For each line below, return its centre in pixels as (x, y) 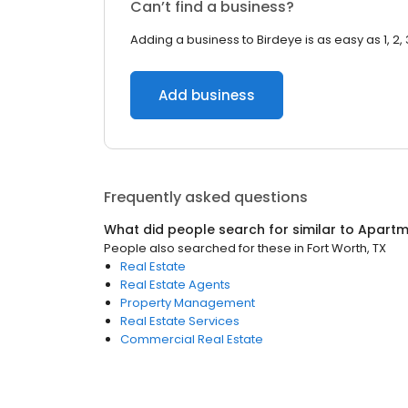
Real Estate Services (180, 321)
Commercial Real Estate (192, 339)
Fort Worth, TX (347, 248)
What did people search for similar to (231, 229)
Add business (207, 95)
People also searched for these (198, 248)
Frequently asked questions (206, 197)
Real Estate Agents (175, 285)
